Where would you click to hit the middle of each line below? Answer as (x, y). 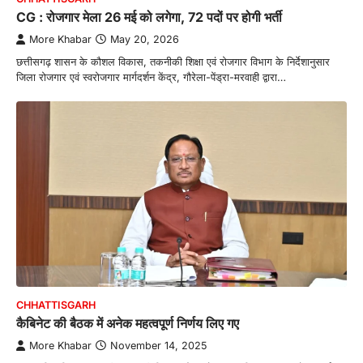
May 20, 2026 (145, 39)
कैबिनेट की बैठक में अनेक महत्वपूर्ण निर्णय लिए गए (128, 324)
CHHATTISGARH (56, 305)
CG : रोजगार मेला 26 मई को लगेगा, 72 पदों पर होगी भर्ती (149, 17)
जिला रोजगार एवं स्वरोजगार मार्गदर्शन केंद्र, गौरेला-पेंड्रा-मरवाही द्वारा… (151, 77)
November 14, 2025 (158, 346)
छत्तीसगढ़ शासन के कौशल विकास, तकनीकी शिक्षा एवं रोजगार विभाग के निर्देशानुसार (173, 61)
